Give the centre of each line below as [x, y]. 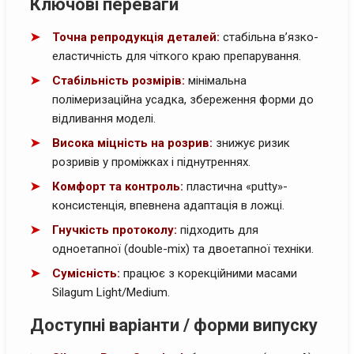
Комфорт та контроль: [118, 186]
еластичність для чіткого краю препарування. [177, 56]
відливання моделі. [104, 118]
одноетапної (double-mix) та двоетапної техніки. [183, 249]
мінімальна [216, 80]
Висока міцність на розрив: [132, 143]
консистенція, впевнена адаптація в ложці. [168, 205]
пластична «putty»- [235, 186]
